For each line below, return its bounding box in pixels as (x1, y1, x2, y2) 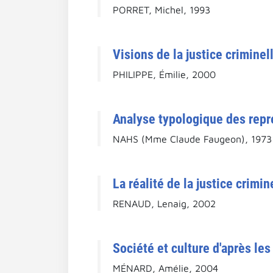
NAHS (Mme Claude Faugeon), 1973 (113, 133, 272, 144)
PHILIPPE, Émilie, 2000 (113, 68, 216, 80)
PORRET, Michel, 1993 (113, 4, 210, 15)
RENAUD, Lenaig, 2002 (113, 197, 216, 209)
